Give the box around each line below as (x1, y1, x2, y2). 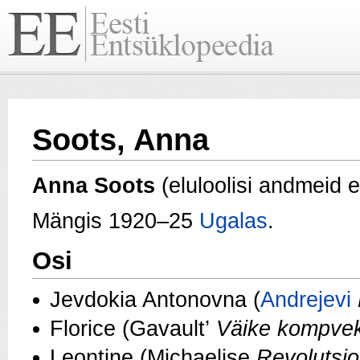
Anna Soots (32, 174, 155, 198)
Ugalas (199, 209, 268, 234)
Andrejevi (260, 288, 351, 313)
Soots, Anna (32, 123, 209, 157)
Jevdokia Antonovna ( (50, 288, 260, 313)
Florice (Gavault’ (50, 317, 216, 342)
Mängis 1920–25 (32, 209, 199, 234)
